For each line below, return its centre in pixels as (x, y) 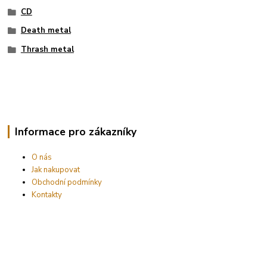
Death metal (46, 31)
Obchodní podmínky (67, 182)
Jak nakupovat (56, 170)
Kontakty (47, 195)
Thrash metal (47, 50)
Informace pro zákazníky (75, 131)
